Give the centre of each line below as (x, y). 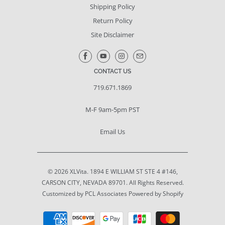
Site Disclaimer (113, 35)
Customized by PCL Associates (85, 194)
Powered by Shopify (156, 194)
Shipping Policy (113, 7)
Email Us (113, 132)
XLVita (78, 172)
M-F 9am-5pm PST (113, 110)
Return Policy (113, 21)
